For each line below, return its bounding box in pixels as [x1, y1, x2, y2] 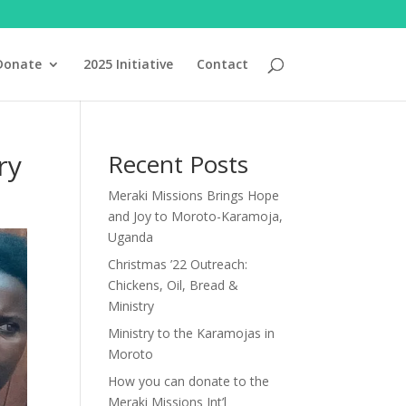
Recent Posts [108, 148, 249, 180]
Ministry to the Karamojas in [108, 324, 275, 342]
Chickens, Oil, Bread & [108, 276, 239, 294]
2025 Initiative [82, 55, 173, 72]
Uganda [108, 228, 154, 246]
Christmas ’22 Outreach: [108, 256, 248, 273]
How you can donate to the [108, 372, 270, 390]
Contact [196, 55, 248, 72]
